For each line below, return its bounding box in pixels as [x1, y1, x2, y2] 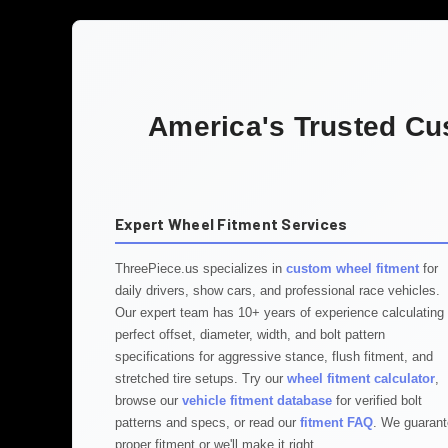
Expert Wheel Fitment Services [115, 214, 348, 234]
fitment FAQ [300, 415, 373, 431]
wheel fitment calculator [287, 371, 435, 387]
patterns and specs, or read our [115, 415, 300, 431]
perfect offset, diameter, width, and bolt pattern [115, 327, 385, 343]
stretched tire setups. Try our [115, 371, 287, 387]
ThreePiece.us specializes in [115, 261, 286, 277]
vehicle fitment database [182, 393, 332, 409]
